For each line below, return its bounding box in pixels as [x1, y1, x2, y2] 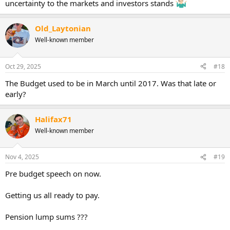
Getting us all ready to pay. [5, 190, 100, 200]
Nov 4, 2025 [5, 152, 39, 161]
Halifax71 [35, 113, 72, 124]
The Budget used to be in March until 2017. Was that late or [5, 78, 216, 88]
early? [5, 88, 26, 99]
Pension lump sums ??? [5, 212, 88, 222]
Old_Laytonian [35, 23, 91, 33]
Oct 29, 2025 [5, 62, 41, 71]
